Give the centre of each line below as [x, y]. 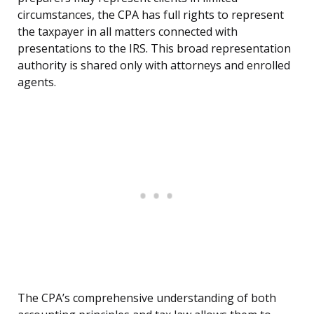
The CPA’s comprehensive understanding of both [147, 298]
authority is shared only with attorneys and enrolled [154, 66]
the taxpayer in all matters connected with [128, 32]
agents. [37, 82]
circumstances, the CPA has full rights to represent [151, 15]
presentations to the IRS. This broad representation [154, 49]
